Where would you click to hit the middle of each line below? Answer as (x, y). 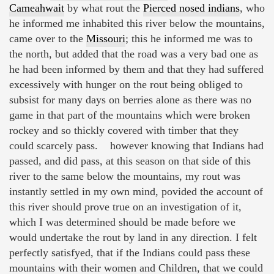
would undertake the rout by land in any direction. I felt (133, 238)
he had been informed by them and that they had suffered (136, 69)
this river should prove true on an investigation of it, (125, 207)
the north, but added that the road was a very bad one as (134, 54)
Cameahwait (37, 8)
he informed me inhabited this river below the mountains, (137, 24)
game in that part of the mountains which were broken (130, 115)
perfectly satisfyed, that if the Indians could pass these (130, 253)
